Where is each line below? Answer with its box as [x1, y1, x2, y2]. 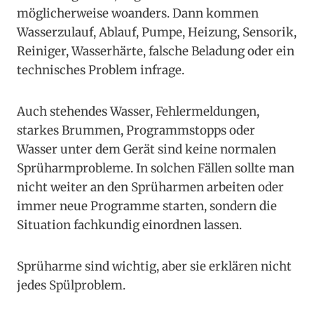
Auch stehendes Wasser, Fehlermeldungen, [17, 104, 259, 120]
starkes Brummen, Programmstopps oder [17, 123, 255, 139]
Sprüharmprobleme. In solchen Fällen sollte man [17, 161, 294, 177]
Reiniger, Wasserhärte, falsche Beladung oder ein [17, 43, 294, 60]
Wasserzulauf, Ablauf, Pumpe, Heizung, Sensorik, [17, 25, 296, 41]
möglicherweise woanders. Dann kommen [17, 6, 259, 22]
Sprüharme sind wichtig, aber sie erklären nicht [17, 259, 292, 275]
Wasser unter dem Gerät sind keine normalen [17, 142, 276, 158]
